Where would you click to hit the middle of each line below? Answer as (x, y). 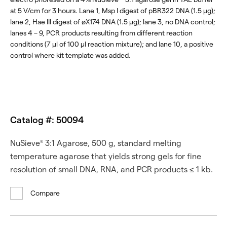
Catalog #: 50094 (47, 120)
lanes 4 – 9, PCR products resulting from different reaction (101, 33)
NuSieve (25, 144)
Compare (45, 193)
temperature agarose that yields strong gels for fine (106, 157)
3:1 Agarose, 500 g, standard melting (112, 144)
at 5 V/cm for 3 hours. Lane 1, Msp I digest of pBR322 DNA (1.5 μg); (113, 11)
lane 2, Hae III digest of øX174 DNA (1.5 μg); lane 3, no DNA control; (113, 22)
